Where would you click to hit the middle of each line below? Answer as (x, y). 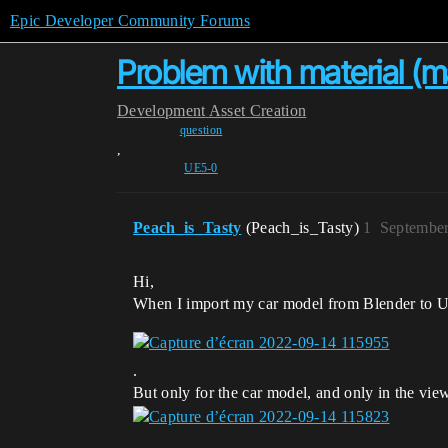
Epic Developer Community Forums (130, 20)
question (201, 130)
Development (161, 110)
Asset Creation (257, 110)
